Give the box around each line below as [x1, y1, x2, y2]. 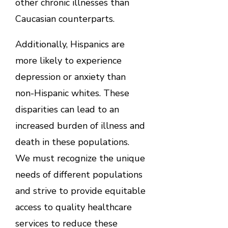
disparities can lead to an [15, 103, 119, 116]
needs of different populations [15, 168, 142, 181]
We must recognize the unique [15, 152, 145, 164]
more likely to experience [15, 54, 122, 67]
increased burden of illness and [15, 119, 145, 132]
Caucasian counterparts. [15, 12, 117, 25]
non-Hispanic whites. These [15, 87, 129, 99]
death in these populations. [15, 135, 129, 148]
